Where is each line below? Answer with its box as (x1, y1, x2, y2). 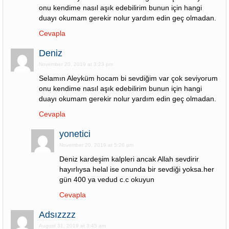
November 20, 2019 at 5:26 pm (59, 142, 133, 148)
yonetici (59, 129, 90, 139)
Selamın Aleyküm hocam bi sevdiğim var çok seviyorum (39, 74, 218, 82)
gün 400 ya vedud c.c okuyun (59, 175, 154, 184)
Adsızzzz (39, 210, 76, 220)
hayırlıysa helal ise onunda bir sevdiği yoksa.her (59, 165, 214, 173)
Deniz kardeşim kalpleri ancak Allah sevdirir (59, 155, 199, 163)
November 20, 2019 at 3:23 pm (39, 61, 113, 67)
